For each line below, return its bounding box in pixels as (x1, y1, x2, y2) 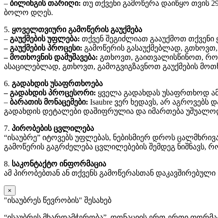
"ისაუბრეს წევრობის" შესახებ (4, 196, 111, 204)
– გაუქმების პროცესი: (4, 43, 82, 52)
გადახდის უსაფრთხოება (12, 79, 103, 88)
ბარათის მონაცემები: (10, 97, 88, 106)
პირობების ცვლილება (12, 124, 94, 132)
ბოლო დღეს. (4, 8, 53, 17)
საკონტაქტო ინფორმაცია (12, 159, 106, 168)
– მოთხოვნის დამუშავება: (4, 53, 98, 61)
